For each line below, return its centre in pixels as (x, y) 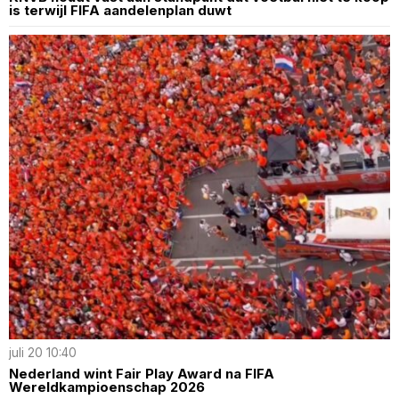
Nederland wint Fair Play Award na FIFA (142, 374)
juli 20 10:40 (43, 353)
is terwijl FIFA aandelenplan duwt (120, 11)
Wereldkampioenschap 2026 (107, 387)
